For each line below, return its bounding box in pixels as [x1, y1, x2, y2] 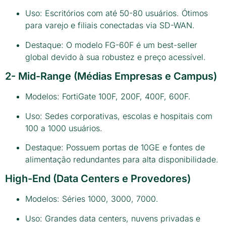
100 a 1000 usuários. [25, 123, 102, 133]
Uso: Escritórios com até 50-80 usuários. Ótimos [25, 8, 208, 19]
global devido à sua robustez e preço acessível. [25, 51, 206, 62]
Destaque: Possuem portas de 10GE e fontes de [25, 142, 205, 152]
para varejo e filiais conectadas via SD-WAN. [25, 20, 195, 31]
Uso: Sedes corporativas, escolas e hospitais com [25, 110, 212, 121]
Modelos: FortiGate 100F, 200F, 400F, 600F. [25, 91, 191, 102]
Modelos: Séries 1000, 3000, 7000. [25, 194, 158, 204]
